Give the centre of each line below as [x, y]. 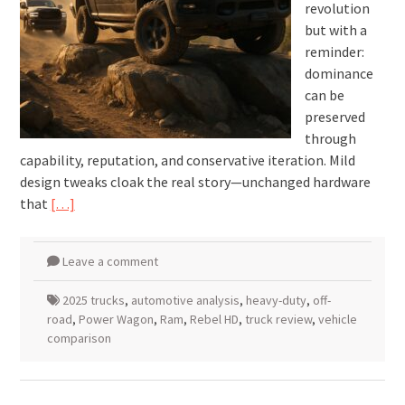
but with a [335, 30]
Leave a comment [110, 261]
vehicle [337, 319]
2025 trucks [93, 300]
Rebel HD [214, 319]
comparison [79, 338]
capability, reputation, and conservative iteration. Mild [187, 160]
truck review [278, 319]
